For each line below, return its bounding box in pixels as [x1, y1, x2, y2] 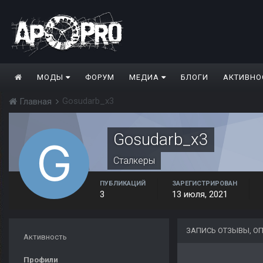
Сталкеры [113, 155, 155, 167]
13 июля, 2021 [172, 189, 228, 200]
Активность [23, 232, 67, 242]
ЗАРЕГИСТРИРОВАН [172, 180, 237, 188]
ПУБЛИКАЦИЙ [100, 180, 146, 188]
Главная [17, 96, 54, 107]
